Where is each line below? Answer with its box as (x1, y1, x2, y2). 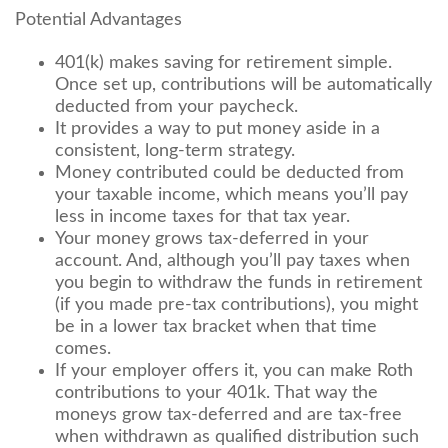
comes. (55, 340, 111, 358)
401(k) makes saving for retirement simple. (55, 54, 392, 72)
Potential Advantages (15, 11, 182, 29)
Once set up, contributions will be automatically (55, 76, 432, 94)
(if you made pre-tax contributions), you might (55, 296, 418, 314)
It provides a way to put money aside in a (55, 120, 380, 138)
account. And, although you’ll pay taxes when (55, 252, 410, 270)
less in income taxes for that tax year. (55, 208, 350, 226)
